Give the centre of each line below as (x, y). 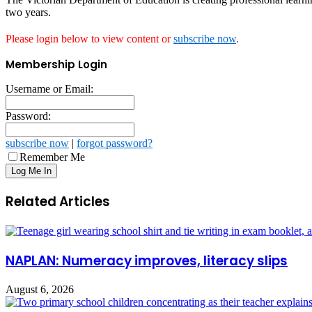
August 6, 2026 (40, 290)
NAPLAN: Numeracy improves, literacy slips (147, 260)
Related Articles (58, 202)
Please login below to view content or (89, 39)
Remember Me (52, 157)
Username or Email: (49, 89)
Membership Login (56, 65)
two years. (28, 13)
